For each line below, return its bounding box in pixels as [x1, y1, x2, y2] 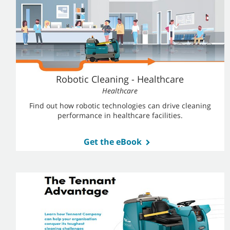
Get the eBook [83, 136, 142, 147]
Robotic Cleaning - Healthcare [56, 73, 184, 85]
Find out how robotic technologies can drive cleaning [29, 101, 211, 110]
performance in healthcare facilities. [57, 110, 183, 120]
